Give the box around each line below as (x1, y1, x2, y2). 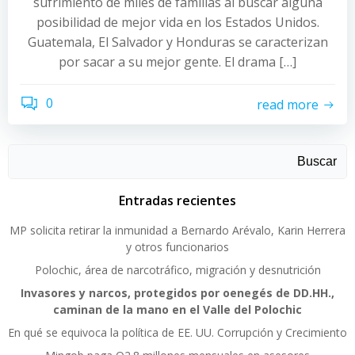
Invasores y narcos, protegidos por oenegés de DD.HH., (21, 285, 334, 300)
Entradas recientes (119, 192, 236, 209)
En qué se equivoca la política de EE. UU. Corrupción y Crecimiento (8, 325, 347, 340)
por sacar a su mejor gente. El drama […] (59, 53, 296, 71)
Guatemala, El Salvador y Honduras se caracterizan (27, 33, 328, 51)
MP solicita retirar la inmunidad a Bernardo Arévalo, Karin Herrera (10, 223, 345, 238)
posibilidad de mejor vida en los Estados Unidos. (36, 13, 319, 31)
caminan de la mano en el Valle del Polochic (53, 302, 302, 317)
